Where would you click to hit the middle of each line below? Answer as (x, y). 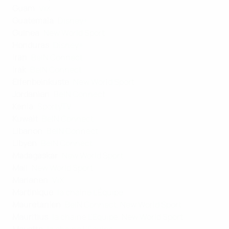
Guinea (26, 33)
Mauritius (30, 217)
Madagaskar (35, 156)
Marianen (30, 180)
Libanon (27, 131)
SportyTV (54, 107)
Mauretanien (37, 205)
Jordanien (31, 94)
